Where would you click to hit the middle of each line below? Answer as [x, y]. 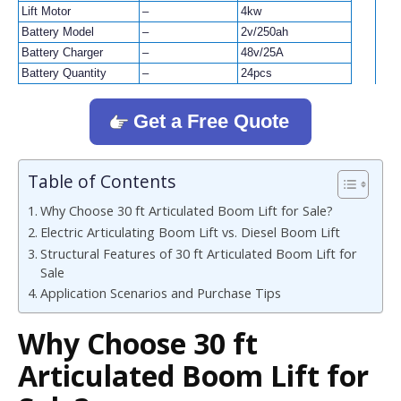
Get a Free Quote [211, 121]
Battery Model [58, 31]
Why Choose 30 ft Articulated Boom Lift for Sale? [186, 210]
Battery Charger [62, 52]
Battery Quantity [64, 73]
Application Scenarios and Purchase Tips [160, 293]
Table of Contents [102, 181]
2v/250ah [264, 31]
